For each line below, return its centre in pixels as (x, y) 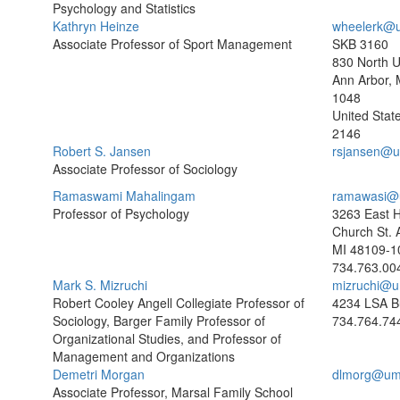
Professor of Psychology (121, 213)
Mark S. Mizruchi (100, 285)
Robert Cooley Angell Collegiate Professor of (179, 303)
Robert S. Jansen (102, 151)
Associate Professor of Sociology (145, 169)
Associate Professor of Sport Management (172, 44)
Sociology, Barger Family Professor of (159, 321)
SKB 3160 (360, 44)
